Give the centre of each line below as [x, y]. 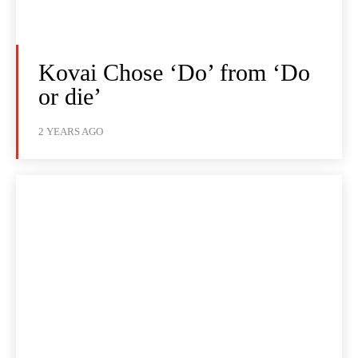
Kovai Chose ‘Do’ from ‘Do [174, 73]
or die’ [70, 97]
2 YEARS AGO [71, 132]
